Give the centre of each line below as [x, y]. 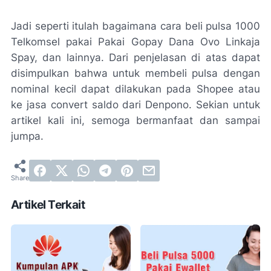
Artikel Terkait [48, 205]
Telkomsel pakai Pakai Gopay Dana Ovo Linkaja [135, 42]
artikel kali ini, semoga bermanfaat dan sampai [135, 121]
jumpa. [27, 136]
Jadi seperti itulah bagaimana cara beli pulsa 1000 [135, 26]
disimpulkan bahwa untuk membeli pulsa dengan [135, 73]
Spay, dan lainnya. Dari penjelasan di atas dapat [135, 58]
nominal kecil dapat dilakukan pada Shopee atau [135, 89]
